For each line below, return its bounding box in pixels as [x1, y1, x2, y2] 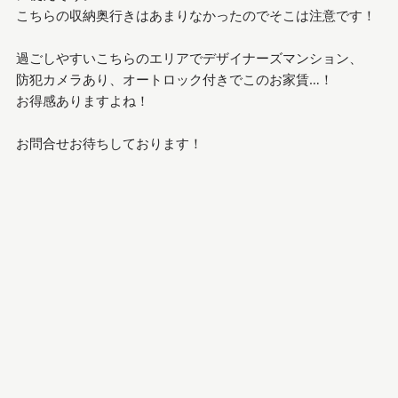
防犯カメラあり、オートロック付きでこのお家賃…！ [15, 69, 333, 88]
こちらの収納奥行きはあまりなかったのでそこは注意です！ [15, 5, 376, 24]
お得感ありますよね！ [15, 91, 149, 109]
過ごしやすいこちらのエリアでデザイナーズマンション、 [15, 48, 362, 67]
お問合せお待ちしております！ [15, 133, 203, 152]
